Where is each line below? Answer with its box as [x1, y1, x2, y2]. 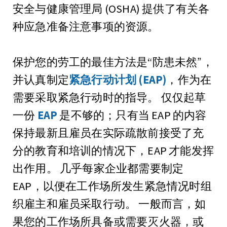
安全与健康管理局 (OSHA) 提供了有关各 [13, 1, 210, 16]
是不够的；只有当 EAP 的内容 [57, 107, 207, 122]
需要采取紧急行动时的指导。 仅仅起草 [13, 90, 206, 104]
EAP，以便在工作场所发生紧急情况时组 [13, 178, 212, 193]
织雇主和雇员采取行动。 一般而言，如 [13, 196, 206, 211]
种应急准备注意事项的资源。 [13, 19, 159, 33]
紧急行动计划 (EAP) [69, 72, 167, 87]
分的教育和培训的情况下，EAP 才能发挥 [13, 143, 214, 158]
